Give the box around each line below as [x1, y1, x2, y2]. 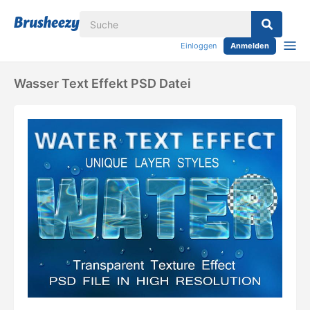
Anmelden [230, 41, 269, 51]
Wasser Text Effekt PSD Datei [14, 76, 191, 91]
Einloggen [181, 41, 217, 51]
